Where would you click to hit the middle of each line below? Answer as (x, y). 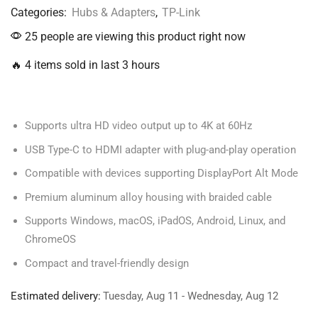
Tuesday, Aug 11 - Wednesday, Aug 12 (191, 296)
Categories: (40, 12)
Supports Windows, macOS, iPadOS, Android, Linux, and (155, 221)
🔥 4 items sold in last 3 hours (85, 65)
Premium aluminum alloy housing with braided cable (148, 197)
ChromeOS (50, 240)
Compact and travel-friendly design (107, 263)
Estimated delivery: (56, 296)
